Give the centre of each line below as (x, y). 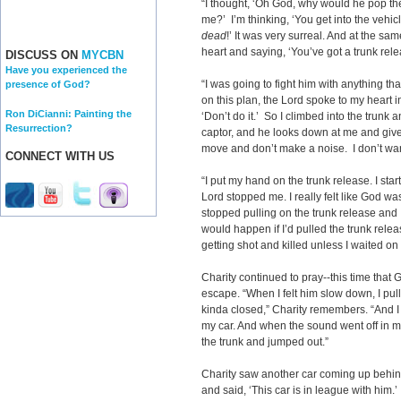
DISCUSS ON (43, 55)
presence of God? (48, 85)
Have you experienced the (66, 70)
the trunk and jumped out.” (265, 342)
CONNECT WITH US (60, 157)
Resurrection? (39, 128)
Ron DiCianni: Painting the (68, 113)
